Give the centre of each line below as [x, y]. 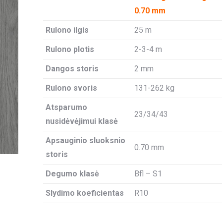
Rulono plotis [70, 49]
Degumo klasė [72, 174]
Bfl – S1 [148, 174]
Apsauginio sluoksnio [85, 140]
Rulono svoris [71, 88]
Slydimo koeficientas [84, 193]
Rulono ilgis [67, 30]
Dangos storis [72, 69]
